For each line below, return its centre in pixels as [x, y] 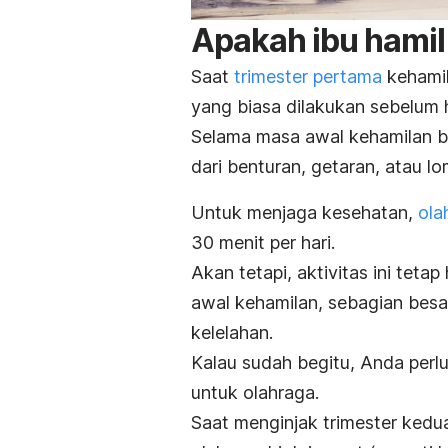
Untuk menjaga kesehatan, [304, 212]
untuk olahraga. [255, 392]
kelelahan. [232, 332]
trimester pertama [308, 76]
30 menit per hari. [263, 242]
